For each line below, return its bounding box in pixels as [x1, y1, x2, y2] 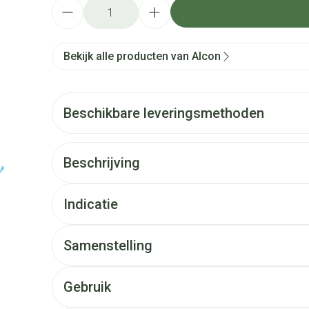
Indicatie [63, 196, 118, 212]
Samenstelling [63, 237, 152, 254]
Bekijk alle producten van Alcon [63, 50, 221, 63]
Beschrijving [63, 154, 140, 171]
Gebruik [63, 279, 111, 295]
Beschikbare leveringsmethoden [63, 105, 264, 121]
